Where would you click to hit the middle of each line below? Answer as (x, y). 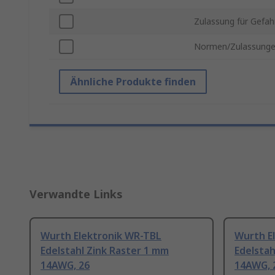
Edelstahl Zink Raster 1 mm (105, 251)
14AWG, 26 (65, 265)
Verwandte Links (76, 194)
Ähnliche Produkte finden (133, 82)
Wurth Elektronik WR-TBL (101, 236)
